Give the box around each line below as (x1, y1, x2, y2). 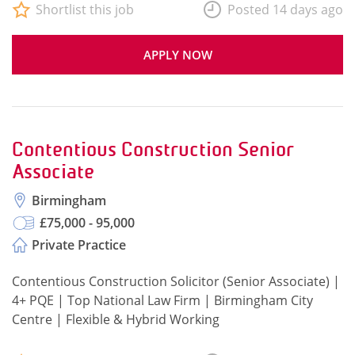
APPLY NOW (143, 47, 212, 63)
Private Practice (32, 236, 126, 254)
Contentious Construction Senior (12, 138, 294, 161)
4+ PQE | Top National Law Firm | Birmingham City (12, 292, 313, 309)
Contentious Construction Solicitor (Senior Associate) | (12, 273, 340, 290)
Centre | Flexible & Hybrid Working (12, 311, 219, 328)
